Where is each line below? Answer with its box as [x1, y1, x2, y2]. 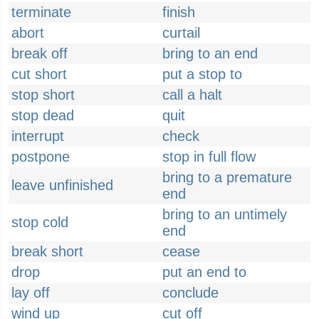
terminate [11, 4, 71, 20]
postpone [11, 149, 70, 164]
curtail [162, 25, 200, 41]
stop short [11, 87, 75, 103]
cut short [11, 66, 67, 82]
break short [11, 244, 83, 259]
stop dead [11, 108, 74, 123]
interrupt [11, 128, 64, 144]
